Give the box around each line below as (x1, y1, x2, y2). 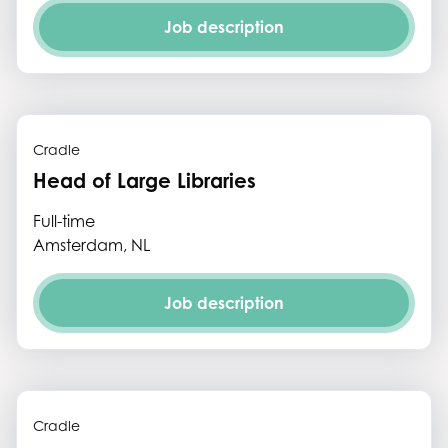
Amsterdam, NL (33, 235, 150, 255)
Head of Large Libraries (33, 168, 256, 193)
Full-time (33, 211, 95, 231)
